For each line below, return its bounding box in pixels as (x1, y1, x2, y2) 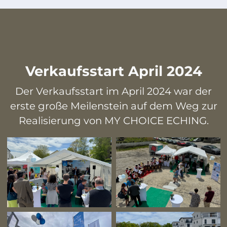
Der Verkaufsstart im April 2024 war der (15, 85, 212, 98)
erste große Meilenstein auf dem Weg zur (10, 100, 217, 112)
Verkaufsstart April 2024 (25, 63, 202, 80)
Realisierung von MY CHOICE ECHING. (18, 115, 209, 127)
